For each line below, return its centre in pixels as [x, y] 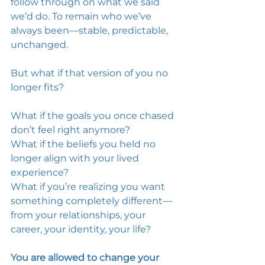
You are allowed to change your [86, 258]
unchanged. [41, 45]
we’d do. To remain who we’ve [82, 16]
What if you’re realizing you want [89, 187]
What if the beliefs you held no [84, 144]
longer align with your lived [76, 158]
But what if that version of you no [91, 73]
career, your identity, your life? [82, 229]
